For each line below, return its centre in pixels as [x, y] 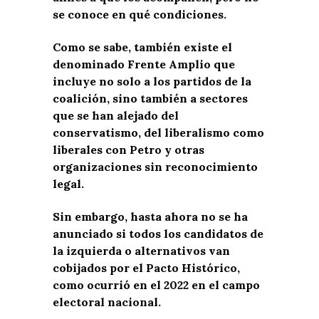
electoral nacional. [107, 302]
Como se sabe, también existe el [142, 47]
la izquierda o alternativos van [141, 250]
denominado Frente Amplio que [144, 64]
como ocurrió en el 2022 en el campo [156, 284]
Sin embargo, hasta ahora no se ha [150, 216]
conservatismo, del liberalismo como [158, 132]
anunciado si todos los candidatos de [158, 233]
